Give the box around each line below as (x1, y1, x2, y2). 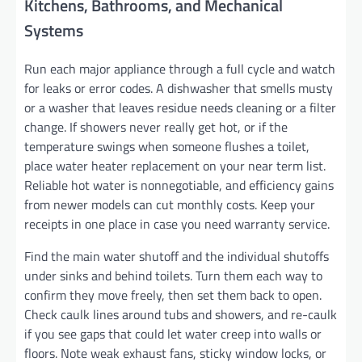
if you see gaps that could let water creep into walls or (24, 323, 322, 343)
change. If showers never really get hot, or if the (24, 116, 288, 137)
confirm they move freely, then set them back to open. (24, 284, 322, 305)
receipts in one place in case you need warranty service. (24, 213, 330, 234)
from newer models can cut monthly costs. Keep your (24, 194, 315, 214)
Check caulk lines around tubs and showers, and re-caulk (24, 304, 337, 324)
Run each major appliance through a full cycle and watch (24, 58, 335, 78)
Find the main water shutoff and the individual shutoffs (24, 246, 329, 266)
